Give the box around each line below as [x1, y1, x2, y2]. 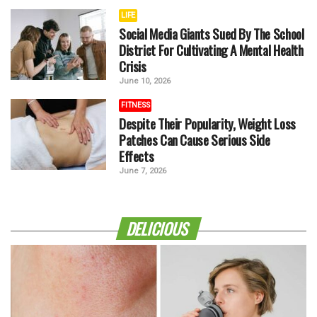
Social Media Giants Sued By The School [119, 23, 304, 45]
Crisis [119, 56, 146, 77]
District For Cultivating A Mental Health [119, 40, 304, 61]
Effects [119, 146, 154, 167]
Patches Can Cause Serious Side [119, 129, 270, 151]
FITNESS [121, 100, 150, 110]
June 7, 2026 [119, 166, 166, 176]
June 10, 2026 [119, 76, 171, 86]
